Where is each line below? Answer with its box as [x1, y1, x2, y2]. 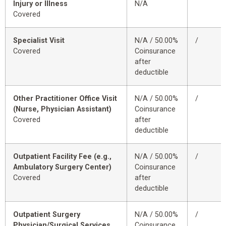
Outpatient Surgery [13, 210, 80, 219]
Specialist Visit [13, 36, 65, 45]
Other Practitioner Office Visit [13, 94, 117, 103]
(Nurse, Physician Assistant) [13, 105, 111, 114]
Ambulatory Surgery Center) [13, 163, 111, 172]
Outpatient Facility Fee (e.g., [13, 152, 111, 161]
